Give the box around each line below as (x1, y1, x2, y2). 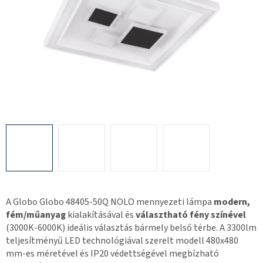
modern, (214, 195, 250, 209)
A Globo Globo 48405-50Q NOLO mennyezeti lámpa (6, 195, 214, 209)
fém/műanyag (6, 208, 66, 222)
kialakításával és (66, 208, 136, 222)
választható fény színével (136, 208, 246, 222)
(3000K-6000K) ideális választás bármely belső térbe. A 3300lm (6, 221, 257, 235)
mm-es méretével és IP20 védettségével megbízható (6, 247, 219, 261)
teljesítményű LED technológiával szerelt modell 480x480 (6, 234, 238, 248)
